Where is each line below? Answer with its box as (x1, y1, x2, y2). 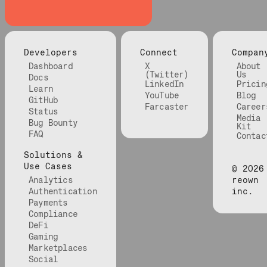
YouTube (144, 91, 179, 100)
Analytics (29, 176, 73, 185)
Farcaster (144, 103, 189, 111)
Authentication (29, 187, 97, 196)
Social (29, 255, 58, 264)
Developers (24, 48, 77, 57)
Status (29, 107, 58, 116)
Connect (139, 48, 178, 57)
